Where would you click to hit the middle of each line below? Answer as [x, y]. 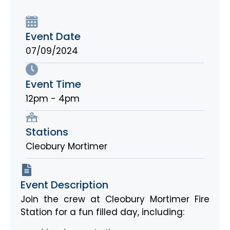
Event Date [53, 36]
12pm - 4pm [53, 98]
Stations [47, 132]
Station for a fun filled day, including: [102, 212]
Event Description [64, 185]
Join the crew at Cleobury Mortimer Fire [115, 199]
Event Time [53, 84]
